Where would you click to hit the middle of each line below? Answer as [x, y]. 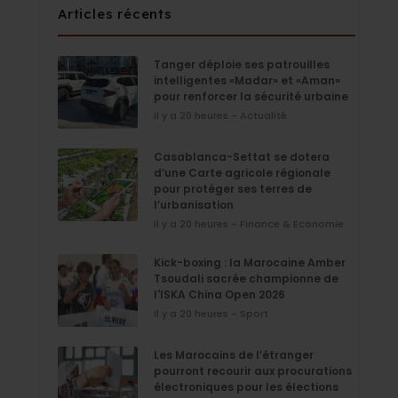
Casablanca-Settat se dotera [242, 157]
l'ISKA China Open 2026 [219, 295]
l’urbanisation [194, 205]
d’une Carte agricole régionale [242, 173]
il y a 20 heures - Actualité [220, 116]
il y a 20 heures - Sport [211, 314]
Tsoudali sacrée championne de [246, 279]
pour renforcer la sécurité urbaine [251, 97]
